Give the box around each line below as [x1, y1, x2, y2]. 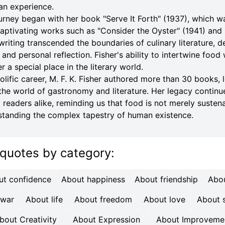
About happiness [61, 174, 125, 184]
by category [43, 146, 111, 160]
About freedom [74, 194, 132, 204]
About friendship [135, 174, 198, 184]
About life [25, 194, 63, 204]
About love [143, 194, 185, 204]
